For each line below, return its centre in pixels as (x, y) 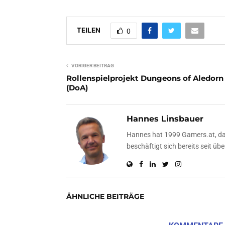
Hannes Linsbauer (165, 119)
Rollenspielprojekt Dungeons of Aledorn (145, 78)
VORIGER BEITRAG (93, 65)
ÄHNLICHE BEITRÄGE (105, 196)
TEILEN (89, 30)
